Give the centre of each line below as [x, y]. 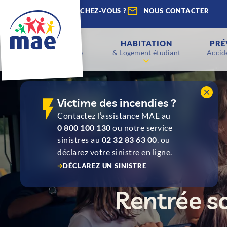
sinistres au [80, 140]
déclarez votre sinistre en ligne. [115, 152]
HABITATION [146, 43]
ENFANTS [55, 43]
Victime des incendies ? [117, 103]
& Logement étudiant [146, 52]
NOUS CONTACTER [176, 11]
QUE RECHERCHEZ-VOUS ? [81, 11]
